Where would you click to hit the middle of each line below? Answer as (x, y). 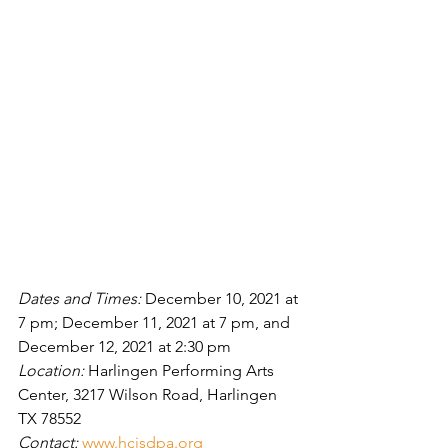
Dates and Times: (81, 299)
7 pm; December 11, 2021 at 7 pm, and (156, 323)
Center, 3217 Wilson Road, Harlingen (149, 395)
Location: (53, 371)
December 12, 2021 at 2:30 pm (124, 347)
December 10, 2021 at (223, 299)
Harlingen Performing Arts (183, 371)
